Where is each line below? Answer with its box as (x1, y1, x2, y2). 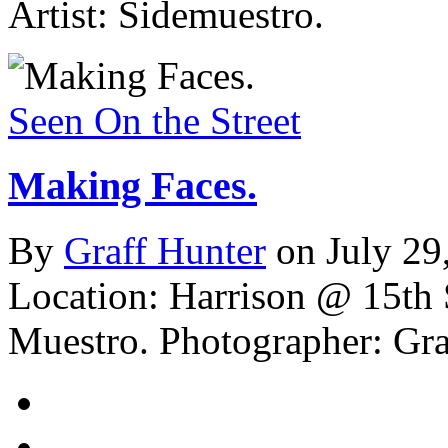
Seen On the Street (8, 99, 301, 143)
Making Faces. (8, 162, 257, 208)
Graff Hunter (64, 228, 266, 272)
